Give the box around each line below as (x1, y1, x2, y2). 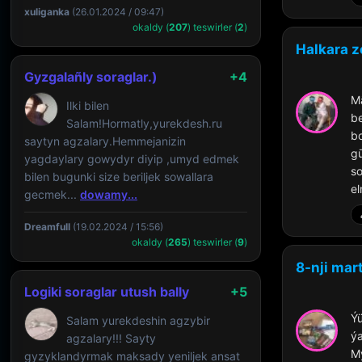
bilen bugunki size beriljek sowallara (24, 170, 213, 183)
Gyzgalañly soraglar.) (24, 69, 158, 85)
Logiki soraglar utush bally (24, 284, 189, 300)
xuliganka (24, 6, 69, 18)
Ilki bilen (66, 99, 109, 112)
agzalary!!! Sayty (66, 331, 156, 345)
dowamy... (80, 187, 137, 201)
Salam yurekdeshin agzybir (66, 314, 210, 327)
